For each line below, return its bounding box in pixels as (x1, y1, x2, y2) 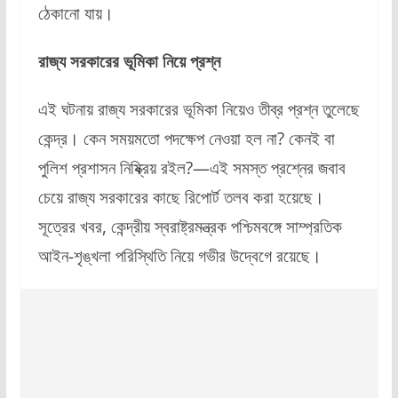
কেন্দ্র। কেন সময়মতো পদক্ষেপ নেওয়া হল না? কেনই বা (37, 127, 335, 150)
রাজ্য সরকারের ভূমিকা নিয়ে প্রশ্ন (37, 50, 220, 73)
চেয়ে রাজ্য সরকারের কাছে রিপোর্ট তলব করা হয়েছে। (37, 186, 324, 209)
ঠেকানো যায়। (37, 2, 114, 25)
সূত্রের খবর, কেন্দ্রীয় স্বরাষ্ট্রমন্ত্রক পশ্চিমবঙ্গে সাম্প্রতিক (37, 215, 342, 238)
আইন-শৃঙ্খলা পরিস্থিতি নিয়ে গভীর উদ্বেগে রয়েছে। (37, 244, 322, 267)
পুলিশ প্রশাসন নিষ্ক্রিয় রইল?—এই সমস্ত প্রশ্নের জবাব (37, 156, 346, 179)
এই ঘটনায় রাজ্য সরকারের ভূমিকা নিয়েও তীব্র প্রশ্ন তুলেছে (37, 98, 360, 121)
